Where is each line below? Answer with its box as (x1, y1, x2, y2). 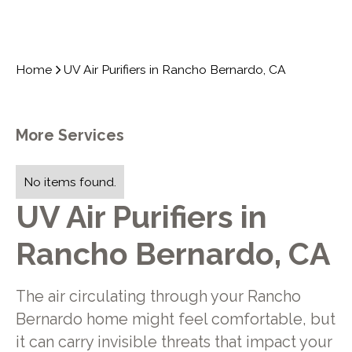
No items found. (23, 174, 116, 189)
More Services (15, 126, 124, 145)
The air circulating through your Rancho (15, 287, 301, 306)
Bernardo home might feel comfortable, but (15, 310, 335, 328)
